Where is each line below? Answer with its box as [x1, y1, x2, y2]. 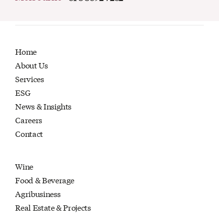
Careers [15, 114, 42, 126]
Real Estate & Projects [15, 201, 91, 213]
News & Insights [15, 100, 72, 112]
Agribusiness [15, 188, 61, 199]
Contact [15, 128, 43, 139]
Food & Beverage [15, 174, 75, 186]
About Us [15, 59, 48, 71]
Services [15, 73, 44, 85]
